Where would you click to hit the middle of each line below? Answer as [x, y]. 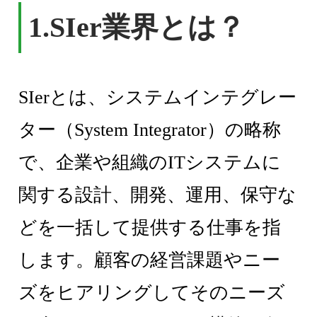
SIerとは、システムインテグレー [158, 98]
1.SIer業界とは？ [137, 28]
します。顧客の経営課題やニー [150, 260]
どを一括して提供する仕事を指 [150, 228]
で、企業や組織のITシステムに [150, 163]
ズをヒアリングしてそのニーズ [152, 293]
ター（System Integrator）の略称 [150, 130]
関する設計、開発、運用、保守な [158, 195]
